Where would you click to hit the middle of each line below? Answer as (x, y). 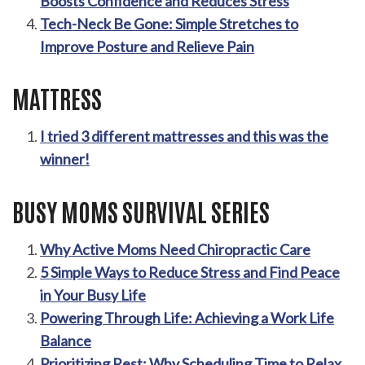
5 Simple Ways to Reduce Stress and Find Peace (190, 272)
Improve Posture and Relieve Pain (147, 47)
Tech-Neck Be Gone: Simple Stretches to (169, 24)
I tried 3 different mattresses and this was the (185, 136)
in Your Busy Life (93, 295)
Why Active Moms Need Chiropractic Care (176, 249)
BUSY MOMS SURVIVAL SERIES (141, 210)
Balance (66, 340)
